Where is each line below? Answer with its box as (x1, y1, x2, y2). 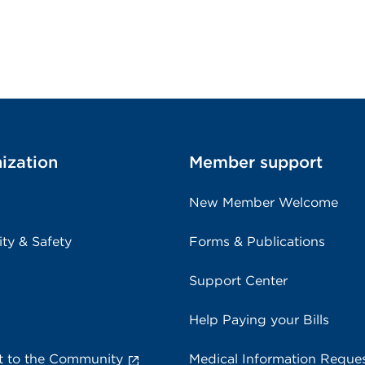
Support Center (189, 273, 288, 288)
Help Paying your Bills (189, 312, 329, 328)
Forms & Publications (189, 234, 325, 249)
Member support (189, 152, 323, 172)
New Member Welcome (189, 195, 338, 210)
